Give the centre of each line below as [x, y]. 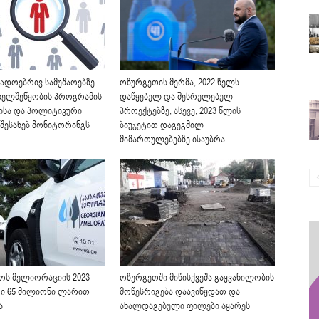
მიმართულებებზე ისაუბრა [172, 140]
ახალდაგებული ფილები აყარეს [185, 307]
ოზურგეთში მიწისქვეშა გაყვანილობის [197, 278]
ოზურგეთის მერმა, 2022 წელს [179, 83]
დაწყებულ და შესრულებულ [176, 97]
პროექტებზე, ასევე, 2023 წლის [180, 111]
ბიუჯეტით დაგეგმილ [162, 126]
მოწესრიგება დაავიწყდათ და [180, 292]
